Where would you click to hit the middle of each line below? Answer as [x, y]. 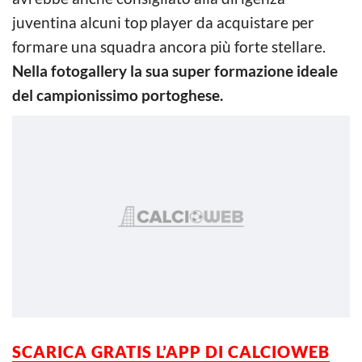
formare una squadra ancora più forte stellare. [169, 46]
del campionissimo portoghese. [118, 95]
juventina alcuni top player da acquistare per [163, 22]
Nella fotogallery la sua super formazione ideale [175, 70]
